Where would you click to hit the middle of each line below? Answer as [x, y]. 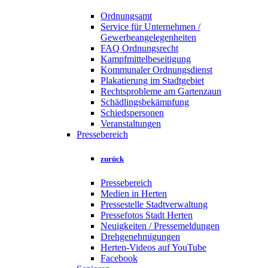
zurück [112, 159]
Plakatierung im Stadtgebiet [152, 81]
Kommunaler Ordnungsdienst [156, 70]
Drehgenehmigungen [140, 236]
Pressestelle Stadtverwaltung [154, 204]
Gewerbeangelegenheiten [148, 38]
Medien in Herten [134, 193]
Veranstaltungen [131, 124]
